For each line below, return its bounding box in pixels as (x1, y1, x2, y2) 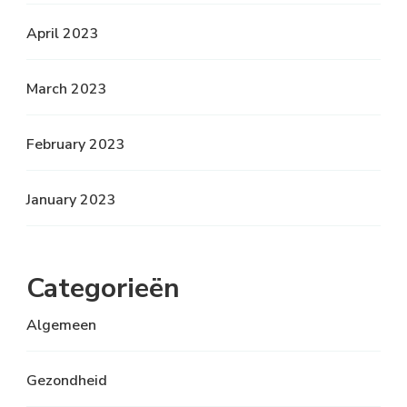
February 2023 (26, 134, 125, 155)
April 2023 (26, 24, 99, 45)
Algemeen (26, 315, 96, 336)
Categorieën (26, 270, 180, 308)
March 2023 (26, 79, 107, 100)
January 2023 (26, 190, 116, 211)
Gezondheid (26, 371, 107, 392)
